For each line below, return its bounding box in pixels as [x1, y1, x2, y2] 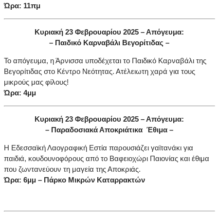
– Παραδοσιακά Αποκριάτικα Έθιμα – [45, 126, 173, 134]
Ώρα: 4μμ [4, 89, 36, 97]
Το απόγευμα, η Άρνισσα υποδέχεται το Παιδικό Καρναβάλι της [4, 56, 206, 65]
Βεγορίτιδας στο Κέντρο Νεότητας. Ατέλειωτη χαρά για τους [4, 67, 195, 76]
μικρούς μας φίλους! [4, 78, 69, 87]
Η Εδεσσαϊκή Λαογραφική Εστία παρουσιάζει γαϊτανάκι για [4, 144, 193, 152]
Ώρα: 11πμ [4, 1, 40, 10]
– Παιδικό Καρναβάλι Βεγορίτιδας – [49, 38, 169, 47]
